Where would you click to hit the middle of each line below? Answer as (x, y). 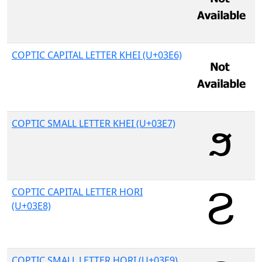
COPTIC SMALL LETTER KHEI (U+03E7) (94, 123)
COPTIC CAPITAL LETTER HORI (77, 192)
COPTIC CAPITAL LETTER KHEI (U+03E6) (97, 55)
